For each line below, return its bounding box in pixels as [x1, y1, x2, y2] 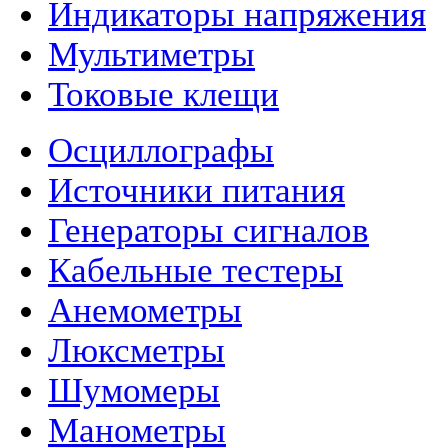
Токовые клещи [48, 75, 279, 115]
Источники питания [48, 171, 345, 211]
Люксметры [48, 331, 225, 371]
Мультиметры [48, 35, 255, 75]
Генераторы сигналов [48, 211, 369, 251]
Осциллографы [48, 131, 274, 171]
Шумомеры [48, 371, 220, 411]
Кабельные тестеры [48, 251, 343, 291]
